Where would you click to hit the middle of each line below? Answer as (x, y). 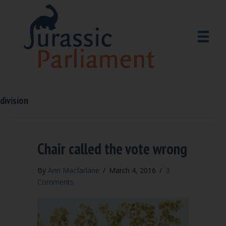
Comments (55, 182)
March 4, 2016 (133, 170)
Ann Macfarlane (74, 170)
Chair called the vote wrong (112, 149)
